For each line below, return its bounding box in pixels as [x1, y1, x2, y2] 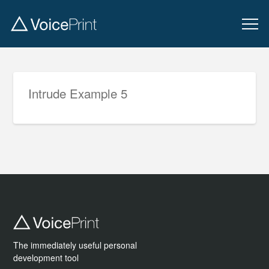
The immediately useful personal [13, 239, 138, 252]
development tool [13, 252, 79, 264]
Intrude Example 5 [28, 84, 128, 102]
